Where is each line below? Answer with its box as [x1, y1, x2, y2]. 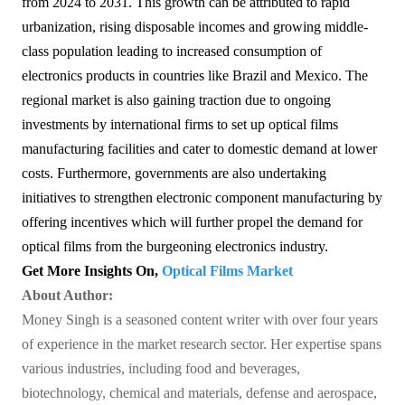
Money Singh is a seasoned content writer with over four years [22, 312, 378, 328]
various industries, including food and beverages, [22, 361, 300, 377]
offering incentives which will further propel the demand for [22, 214, 363, 231]
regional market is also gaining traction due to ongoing [22, 92, 331, 108]
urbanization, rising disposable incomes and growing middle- [22, 19, 368, 35]
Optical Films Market [162, 263, 293, 279]
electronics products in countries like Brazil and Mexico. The [22, 68, 368, 84]
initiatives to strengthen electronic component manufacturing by [22, 190, 382, 206]
